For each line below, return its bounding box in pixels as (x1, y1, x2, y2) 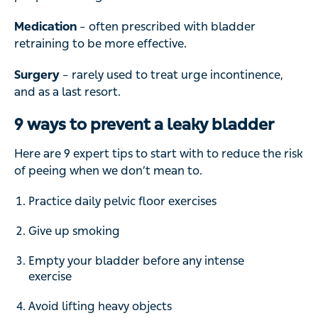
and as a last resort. (14, 85, 121, 99)
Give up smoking (28, 224, 120, 238)
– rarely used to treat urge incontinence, (60, 68, 283, 82)
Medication (14, 20, 77, 34)
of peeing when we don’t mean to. (14, 164, 202, 178)
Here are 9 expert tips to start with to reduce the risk (14, 147, 303, 161)
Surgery (14, 68, 60, 82)
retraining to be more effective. (14, 37, 187, 51)
